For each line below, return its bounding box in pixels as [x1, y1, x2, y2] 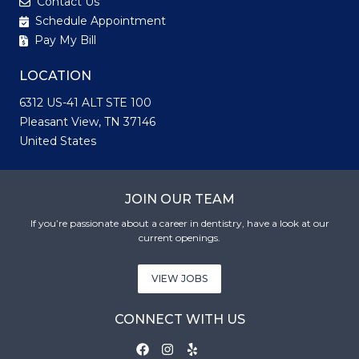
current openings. [139, 232, 220, 244]
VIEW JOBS [151, 272, 208, 284]
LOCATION [19, 68, 91, 83]
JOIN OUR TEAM [124, 192, 235, 207]
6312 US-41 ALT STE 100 [19, 95, 151, 110]
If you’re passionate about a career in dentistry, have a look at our [30, 217, 329, 229]
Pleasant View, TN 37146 [19, 115, 155, 129]
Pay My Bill [30, 33, 96, 47]
